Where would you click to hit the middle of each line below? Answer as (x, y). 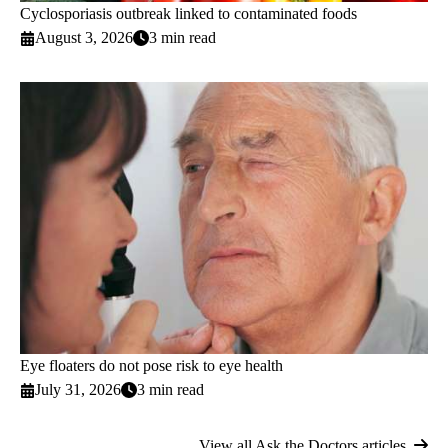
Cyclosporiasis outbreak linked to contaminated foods (188, 14)
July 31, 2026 (78, 390)
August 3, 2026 (84, 38)
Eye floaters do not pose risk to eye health (151, 366)
